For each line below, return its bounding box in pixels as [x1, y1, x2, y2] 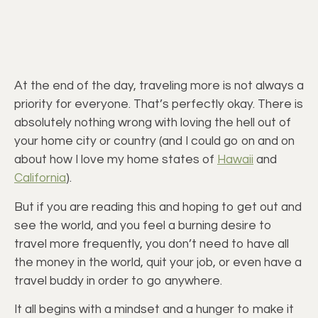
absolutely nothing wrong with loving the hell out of [14, 116, 291, 130]
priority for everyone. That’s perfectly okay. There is [14, 98, 303, 111]
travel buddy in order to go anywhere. [14, 274, 222, 287]
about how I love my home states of [14, 153, 217, 167]
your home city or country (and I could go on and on [14, 135, 295, 148]
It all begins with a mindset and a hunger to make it [14, 302, 294, 316]
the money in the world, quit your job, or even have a [14, 256, 302, 269]
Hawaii [217, 153, 253, 167]
